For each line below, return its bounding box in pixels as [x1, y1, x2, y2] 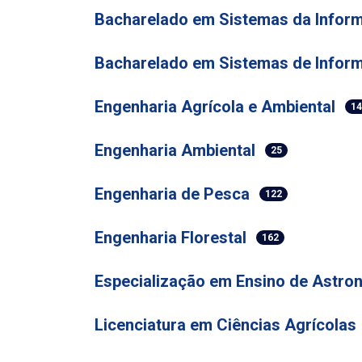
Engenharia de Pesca [95, 184, 250, 204]
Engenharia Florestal [95, 228, 246, 247]
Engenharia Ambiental [95, 141, 255, 160]
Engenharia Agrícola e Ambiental [95, 97, 335, 116]
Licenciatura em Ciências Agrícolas [95, 315, 356, 335]
